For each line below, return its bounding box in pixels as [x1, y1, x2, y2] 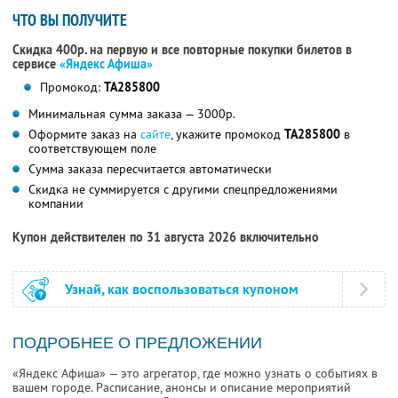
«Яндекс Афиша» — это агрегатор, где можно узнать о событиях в [12, 365, 378, 382]
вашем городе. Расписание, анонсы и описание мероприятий [12, 379, 351, 396]
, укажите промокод [171, 126, 284, 143]
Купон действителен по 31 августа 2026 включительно [12, 229, 319, 246]
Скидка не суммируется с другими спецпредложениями [28, 181, 338, 198]
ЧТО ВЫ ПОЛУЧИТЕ [12, 10, 127, 31]
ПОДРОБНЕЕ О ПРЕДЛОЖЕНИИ [12, 334, 262, 353]
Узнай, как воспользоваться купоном [65, 280, 298, 299]
